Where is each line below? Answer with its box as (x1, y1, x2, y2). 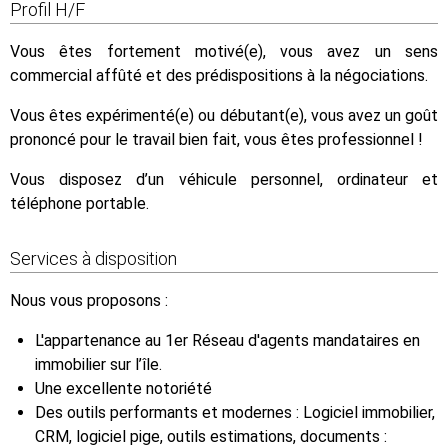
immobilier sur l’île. (35, 355, 162, 375)
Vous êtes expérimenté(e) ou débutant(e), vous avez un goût (10, 106, 438, 126)
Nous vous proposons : (10, 291, 168, 311)
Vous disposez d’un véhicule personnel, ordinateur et (10, 170, 438, 190)
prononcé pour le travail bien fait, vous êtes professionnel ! (10, 130, 423, 150)
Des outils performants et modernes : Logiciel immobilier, (35, 403, 435, 423)
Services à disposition (10, 248, 177, 270)
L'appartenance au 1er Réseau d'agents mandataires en (35, 331, 420, 351)
